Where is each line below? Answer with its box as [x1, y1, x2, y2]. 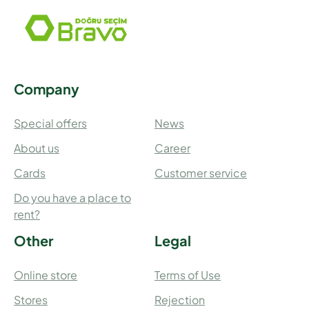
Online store [14, 268, 77, 283]
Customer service [154, 166, 247, 181]
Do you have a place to [14, 190, 131, 206]
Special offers [14, 116, 87, 131]
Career [154, 141, 190, 156]
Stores [14, 292, 48, 308]
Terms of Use [154, 268, 221, 283]
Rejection [154, 292, 205, 308]
